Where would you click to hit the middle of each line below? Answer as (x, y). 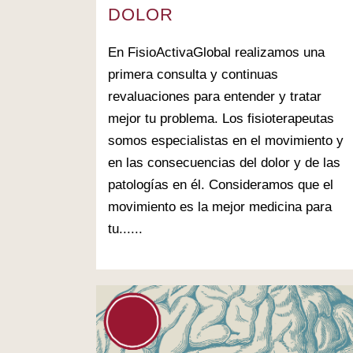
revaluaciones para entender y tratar (215, 97)
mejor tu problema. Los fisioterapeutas (221, 119)
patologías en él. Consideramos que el (221, 185)
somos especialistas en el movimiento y (226, 141)
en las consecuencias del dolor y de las (224, 163)
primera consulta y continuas (193, 75)
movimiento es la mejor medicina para (220, 207)
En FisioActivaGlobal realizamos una (216, 53)
